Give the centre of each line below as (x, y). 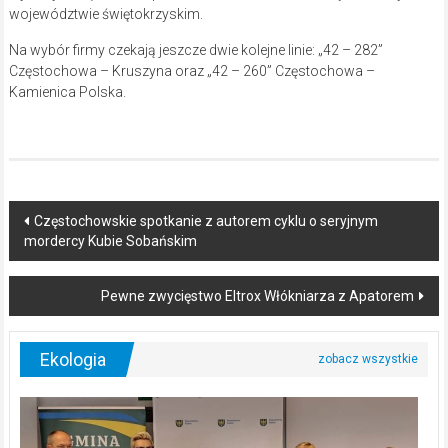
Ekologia (72, 360)
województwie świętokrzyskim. (105, 14)
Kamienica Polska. (67, 92)
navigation (71, 254)
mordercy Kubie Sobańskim (110, 241)
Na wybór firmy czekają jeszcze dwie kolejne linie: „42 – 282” (195, 50)
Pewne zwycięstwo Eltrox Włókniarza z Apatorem (258, 296)
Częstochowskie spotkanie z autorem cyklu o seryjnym (205, 221)
